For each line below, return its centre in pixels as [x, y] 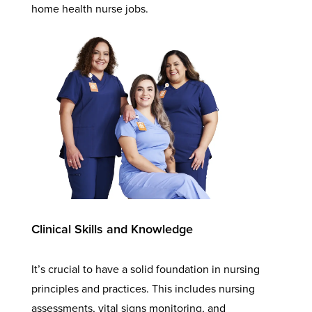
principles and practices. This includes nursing [143, 289]
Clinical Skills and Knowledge [112, 229]
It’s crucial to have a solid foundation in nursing [145, 269]
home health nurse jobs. [89, 9]
